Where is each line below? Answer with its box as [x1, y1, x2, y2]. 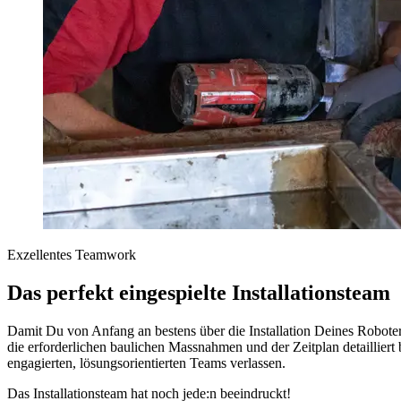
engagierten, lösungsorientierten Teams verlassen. [7, 354, 286, 371]
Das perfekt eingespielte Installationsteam [7, 280, 390, 304]
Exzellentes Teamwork [7, 246, 136, 262]
